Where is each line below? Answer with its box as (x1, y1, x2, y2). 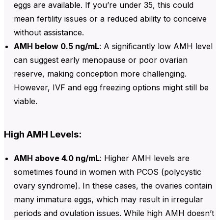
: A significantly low (99, 41, 173, 51)
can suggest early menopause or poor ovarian (14, 55, 188, 65)
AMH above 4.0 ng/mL (14, 153, 100, 163)
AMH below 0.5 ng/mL (14, 41, 99, 51)
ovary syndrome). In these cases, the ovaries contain (14, 180, 212, 191)
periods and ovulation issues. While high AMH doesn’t (14, 208, 214, 218)
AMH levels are (132, 153, 190, 163)
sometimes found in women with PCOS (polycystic (14, 166, 201, 177)
